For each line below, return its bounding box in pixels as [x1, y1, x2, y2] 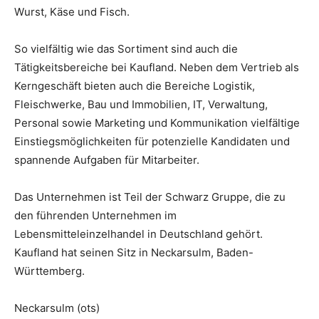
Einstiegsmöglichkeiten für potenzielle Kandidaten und [14, 134, 290, 148]
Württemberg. [14, 263, 85, 278]
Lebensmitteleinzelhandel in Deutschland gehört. [14, 226, 263, 241]
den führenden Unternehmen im [14, 208, 177, 222]
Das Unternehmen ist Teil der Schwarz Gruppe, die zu [14, 189, 286, 204]
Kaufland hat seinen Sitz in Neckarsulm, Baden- [14, 245, 253, 259]
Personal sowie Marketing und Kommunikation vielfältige [14, 115, 300, 130]
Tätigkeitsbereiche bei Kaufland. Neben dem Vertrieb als [14, 60, 299, 74]
